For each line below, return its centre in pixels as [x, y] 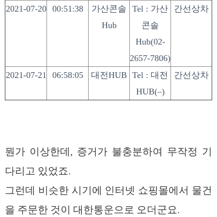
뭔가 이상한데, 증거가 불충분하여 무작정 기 [108, 152]
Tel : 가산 [150, 9]
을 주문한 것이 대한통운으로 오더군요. [92, 210]
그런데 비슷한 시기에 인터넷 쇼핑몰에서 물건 [108, 191]
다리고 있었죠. [38, 171]
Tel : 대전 [150, 75]
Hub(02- [150, 42]
